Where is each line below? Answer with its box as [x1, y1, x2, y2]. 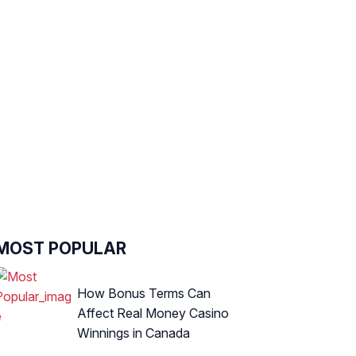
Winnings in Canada [77, 324, 190, 341]
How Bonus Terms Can [77, 284, 211, 301]
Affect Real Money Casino [77, 304, 229, 321]
